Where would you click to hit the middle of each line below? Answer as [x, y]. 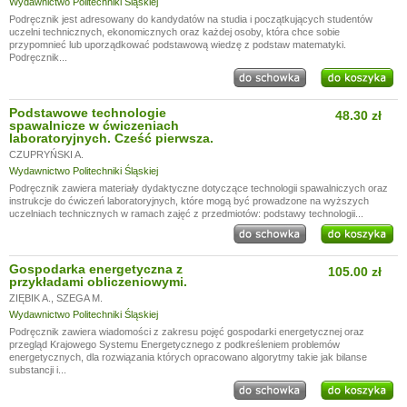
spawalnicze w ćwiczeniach [94, 125]
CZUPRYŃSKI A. [46, 154]
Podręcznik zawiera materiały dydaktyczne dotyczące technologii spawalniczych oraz [199, 188]
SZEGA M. [79, 298]
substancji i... [38, 370]
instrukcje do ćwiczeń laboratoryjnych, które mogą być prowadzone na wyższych [189, 201]
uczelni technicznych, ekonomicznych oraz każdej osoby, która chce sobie [174, 32]
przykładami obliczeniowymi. [98, 282]
